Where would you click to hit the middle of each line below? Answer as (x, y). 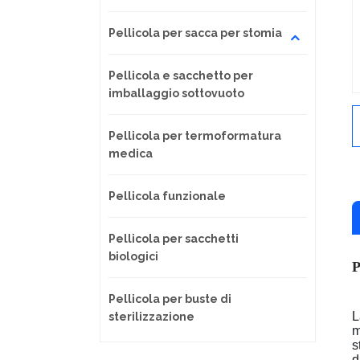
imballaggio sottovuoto (176, 93)
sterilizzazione (151, 316)
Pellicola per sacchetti (174, 238)
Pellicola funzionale (167, 196)
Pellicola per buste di (170, 299)
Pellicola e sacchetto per (181, 75)
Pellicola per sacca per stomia (195, 33)
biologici (133, 256)
